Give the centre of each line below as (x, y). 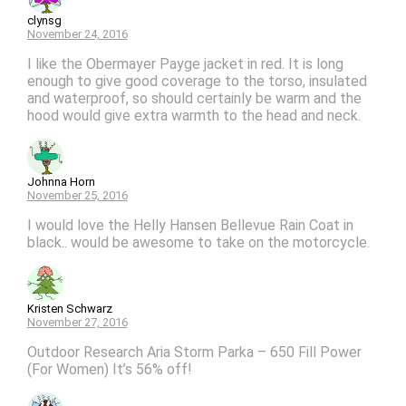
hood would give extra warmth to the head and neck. (193, 116)
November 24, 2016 (77, 34)
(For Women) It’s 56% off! (109, 370)
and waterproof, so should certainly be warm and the (194, 99)
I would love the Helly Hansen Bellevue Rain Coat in (190, 226)
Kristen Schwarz (69, 309)
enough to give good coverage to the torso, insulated (197, 82)
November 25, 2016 (77, 196)
